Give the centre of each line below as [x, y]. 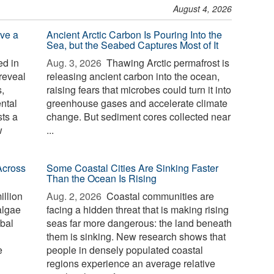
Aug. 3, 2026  [76, 63]
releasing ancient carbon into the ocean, [133, 76]
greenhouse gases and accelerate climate [137, 103]
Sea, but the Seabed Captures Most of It [133, 45]
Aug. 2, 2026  [76, 196]
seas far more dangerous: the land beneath [139, 223]
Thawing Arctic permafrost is [167, 63]
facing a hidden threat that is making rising [138, 209]
